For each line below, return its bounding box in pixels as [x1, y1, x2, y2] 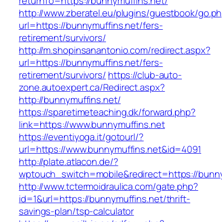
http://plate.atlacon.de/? [19, 155, 118, 168]
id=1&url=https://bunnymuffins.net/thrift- [19, 192, 190, 206]
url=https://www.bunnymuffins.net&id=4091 [19, 143, 201, 156]
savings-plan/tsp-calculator [19, 205, 134, 218]
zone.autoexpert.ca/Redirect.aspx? [19, 81, 165, 94]
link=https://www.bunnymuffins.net [19, 118, 165, 131]
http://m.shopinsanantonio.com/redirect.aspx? [19, 44, 211, 57]
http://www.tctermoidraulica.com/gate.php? [19, 180, 198, 193]
